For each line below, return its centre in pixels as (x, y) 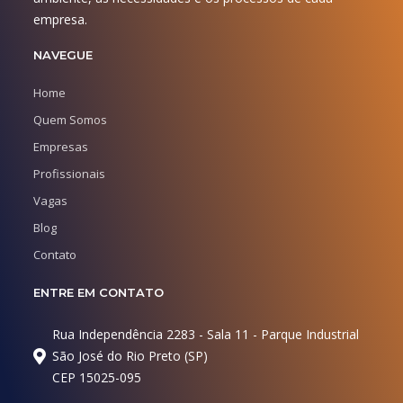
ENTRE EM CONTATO (99, 293)
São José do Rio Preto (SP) (130, 356)
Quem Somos (71, 120)
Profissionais (70, 174)
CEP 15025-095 (97, 378)
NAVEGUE (63, 54)
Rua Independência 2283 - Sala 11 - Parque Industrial (206, 335)
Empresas (61, 147)
